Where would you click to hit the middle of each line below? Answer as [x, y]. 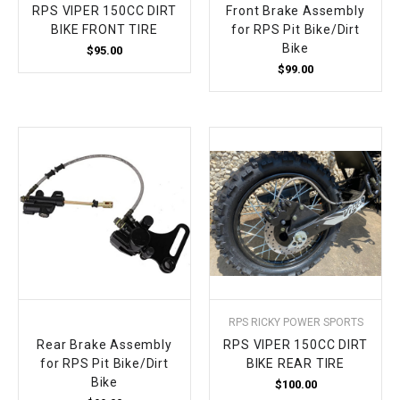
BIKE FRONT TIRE [104, 29]
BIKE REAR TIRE [296, 364]
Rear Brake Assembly [104, 345]
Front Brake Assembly [296, 10]
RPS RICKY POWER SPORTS [296, 323]
